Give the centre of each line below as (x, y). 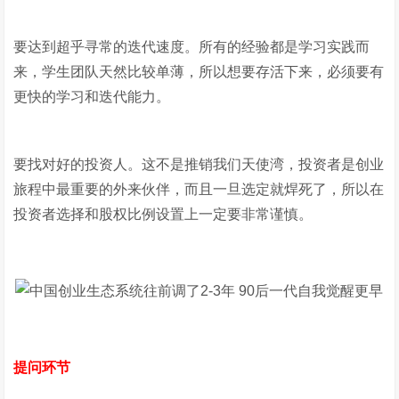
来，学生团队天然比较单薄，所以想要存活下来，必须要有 (199, 72)
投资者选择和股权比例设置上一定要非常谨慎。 (165, 214)
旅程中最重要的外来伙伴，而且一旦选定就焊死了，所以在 (199, 189)
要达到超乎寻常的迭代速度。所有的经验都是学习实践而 (192, 47)
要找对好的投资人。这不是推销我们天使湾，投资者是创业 (199, 164)
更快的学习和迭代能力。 (92, 97)
